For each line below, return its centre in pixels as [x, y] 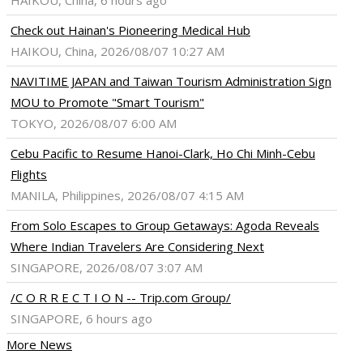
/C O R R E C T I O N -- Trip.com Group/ [121, 298]
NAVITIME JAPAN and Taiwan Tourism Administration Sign [171, 81]
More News [39, 345]
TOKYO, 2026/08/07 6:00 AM [94, 124]
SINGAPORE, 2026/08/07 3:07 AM [107, 268]
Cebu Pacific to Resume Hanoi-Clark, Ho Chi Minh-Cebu [163, 154]
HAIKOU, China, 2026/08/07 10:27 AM [117, 51]
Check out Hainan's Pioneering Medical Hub [130, 30]
